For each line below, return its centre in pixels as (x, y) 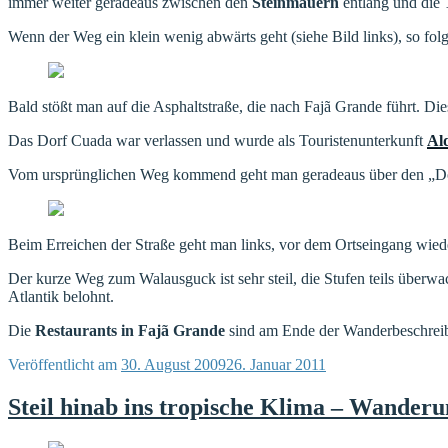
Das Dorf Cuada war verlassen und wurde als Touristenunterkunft (217, 140)
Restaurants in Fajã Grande (130, 330)
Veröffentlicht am (62, 364)
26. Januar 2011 (276, 364)
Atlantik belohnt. (61, 296)
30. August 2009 (173, 364)
